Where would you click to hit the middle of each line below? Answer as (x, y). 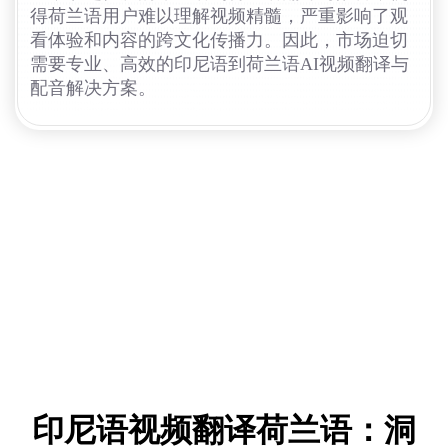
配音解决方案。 (93, 88)
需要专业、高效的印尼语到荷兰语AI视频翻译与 (219, 64)
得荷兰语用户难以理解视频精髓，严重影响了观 (219, 16)
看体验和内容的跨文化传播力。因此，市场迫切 (219, 40)
